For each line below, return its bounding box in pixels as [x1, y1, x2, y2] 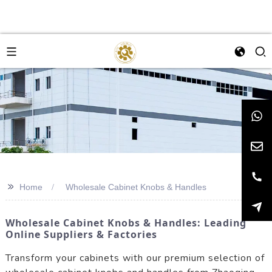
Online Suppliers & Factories [5, 228, 157, 241]
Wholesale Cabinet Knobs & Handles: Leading [5, 216, 246, 229]
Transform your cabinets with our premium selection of [5, 251, 265, 265]
